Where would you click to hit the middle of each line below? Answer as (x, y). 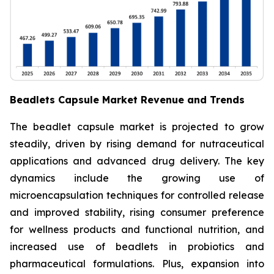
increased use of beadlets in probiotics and (137, 246)
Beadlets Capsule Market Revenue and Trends (127, 99)
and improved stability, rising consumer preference (137, 212)
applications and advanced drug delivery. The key (137, 161)
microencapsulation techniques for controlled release (137, 195)
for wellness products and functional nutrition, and (137, 229)
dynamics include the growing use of (137, 178)
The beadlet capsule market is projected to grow (137, 126)
